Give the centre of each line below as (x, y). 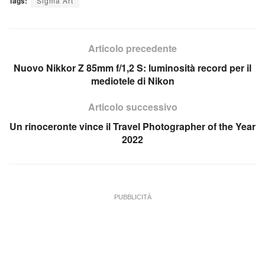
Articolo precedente (132, 49)
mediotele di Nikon (132, 81)
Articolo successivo (132, 107)
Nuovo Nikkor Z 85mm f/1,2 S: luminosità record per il (132, 68)
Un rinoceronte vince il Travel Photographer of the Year (132, 127)
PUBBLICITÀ (132, 197)
